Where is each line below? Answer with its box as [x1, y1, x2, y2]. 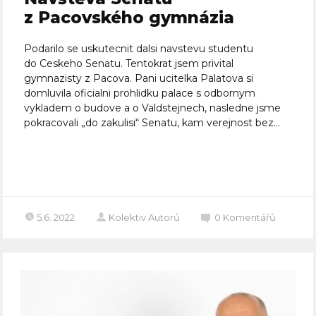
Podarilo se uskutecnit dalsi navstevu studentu [24, 42, 254, 56]
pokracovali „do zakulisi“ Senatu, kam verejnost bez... [24, 116, 281, 130]
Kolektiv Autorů [109, 212, 181, 224]
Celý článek [36, 157, 98, 170]
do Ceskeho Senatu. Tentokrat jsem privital [24, 57, 234, 71]
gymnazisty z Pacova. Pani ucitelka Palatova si [24, 72, 254, 85]
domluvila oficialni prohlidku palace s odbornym [24, 87, 256, 100]
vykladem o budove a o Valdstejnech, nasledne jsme [24, 102, 281, 115]
